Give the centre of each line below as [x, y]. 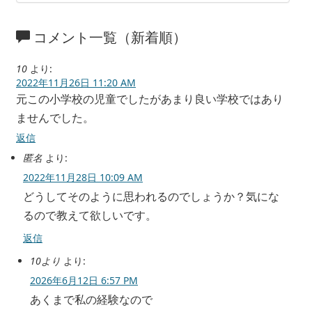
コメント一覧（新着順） [108, 37]
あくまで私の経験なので [91, 299]
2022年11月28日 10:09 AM [83, 177]
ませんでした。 [55, 118]
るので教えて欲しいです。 [90, 215]
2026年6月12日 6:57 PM [84, 280]
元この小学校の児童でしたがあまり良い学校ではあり [150, 99]
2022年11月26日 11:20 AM [76, 83]
